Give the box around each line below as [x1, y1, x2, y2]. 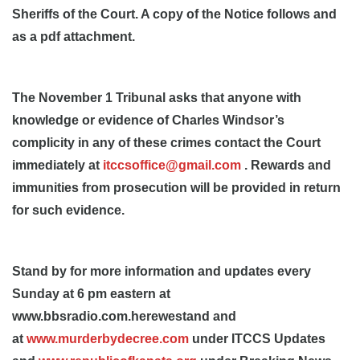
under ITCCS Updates [189, 332, 325, 346]
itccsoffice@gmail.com [103, 158, 241, 172]
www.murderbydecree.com [27, 332, 189, 346]
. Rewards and [241, 158, 331, 172]
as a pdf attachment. [12, 30, 135, 43]
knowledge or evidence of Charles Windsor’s [12, 113, 284, 127]
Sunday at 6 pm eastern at [12, 287, 170, 301]
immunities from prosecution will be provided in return [12, 181, 341, 194]
